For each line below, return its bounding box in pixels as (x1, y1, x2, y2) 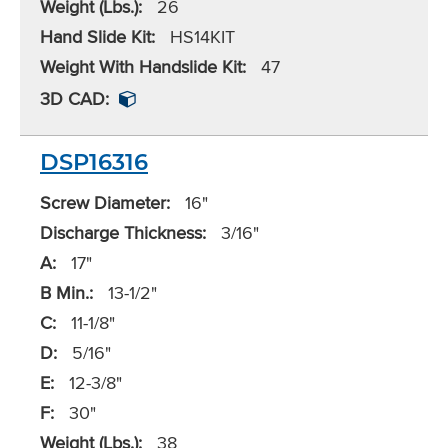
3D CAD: (40, 86, 109, 112)
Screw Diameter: (40, 190, 170, 216)
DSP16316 (40, 148, 148, 177)
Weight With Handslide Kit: (40, 54, 246, 80)
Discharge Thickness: (40, 220, 206, 246)
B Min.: (40, 280, 93, 306)
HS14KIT (165, 24, 235, 50)
